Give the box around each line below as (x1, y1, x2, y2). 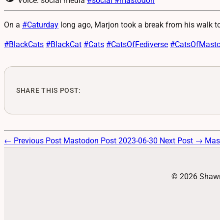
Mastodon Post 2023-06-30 (63, 136, 160, 145)
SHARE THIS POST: (16, 86, 82, 94)
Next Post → (160, 136, 205, 145)
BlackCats (9, 39, 44, 49)
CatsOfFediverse (111, 39, 168, 49)
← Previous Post (4, 136, 63, 145)
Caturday (27, 20, 58, 29)
